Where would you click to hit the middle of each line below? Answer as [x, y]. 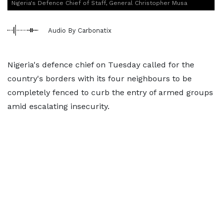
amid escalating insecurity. [58, 106]
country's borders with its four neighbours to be [100, 79]
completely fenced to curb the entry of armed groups [110, 92]
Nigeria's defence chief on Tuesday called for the [101, 65]
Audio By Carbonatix [80, 30]
